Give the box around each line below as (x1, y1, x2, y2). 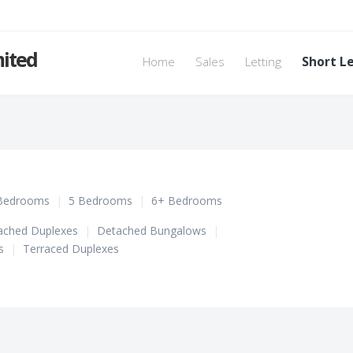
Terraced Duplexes (23, 241, 119, 256)
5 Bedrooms (69, 193, 132, 208)
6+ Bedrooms (151, 193, 222, 208)
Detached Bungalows (97, 223, 206, 238)
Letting (245, 54, 281, 70)
